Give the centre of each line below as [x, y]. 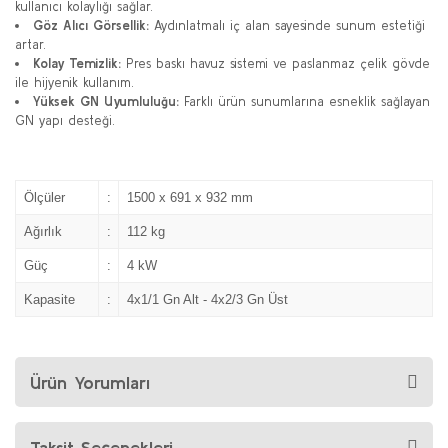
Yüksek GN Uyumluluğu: [106, 101]
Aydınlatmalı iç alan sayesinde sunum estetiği [287, 25]
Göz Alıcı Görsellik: [91, 25]
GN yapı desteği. [65, 120]
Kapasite [49, 299]
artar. [30, 44]
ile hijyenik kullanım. [74, 82]
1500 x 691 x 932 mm [189, 197]
